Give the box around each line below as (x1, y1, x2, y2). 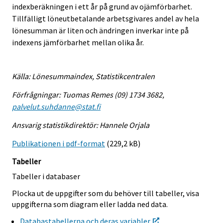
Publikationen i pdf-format (12, 138, 105, 148)
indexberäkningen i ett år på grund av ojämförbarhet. (12, 1, 192, 11)
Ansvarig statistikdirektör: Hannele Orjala (12, 119, 149, 130)
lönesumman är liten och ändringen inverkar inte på (12, 25, 189, 35)
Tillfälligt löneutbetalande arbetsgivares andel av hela (12, 13, 199, 23)
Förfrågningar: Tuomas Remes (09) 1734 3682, (12, 90, 164, 100)
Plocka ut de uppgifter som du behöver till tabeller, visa (12, 188, 199, 199)
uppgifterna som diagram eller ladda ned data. (12, 199, 168, 210)
